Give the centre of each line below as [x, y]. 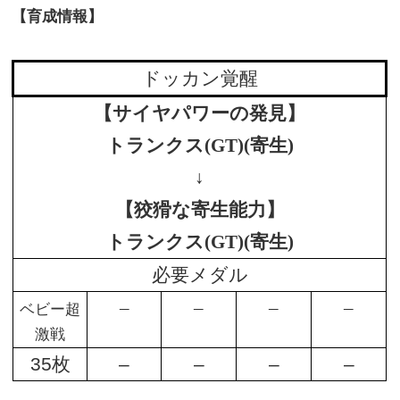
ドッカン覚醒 [200, 79]
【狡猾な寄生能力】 [200, 210]
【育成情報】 [58, 17]
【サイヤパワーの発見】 [200, 114]
